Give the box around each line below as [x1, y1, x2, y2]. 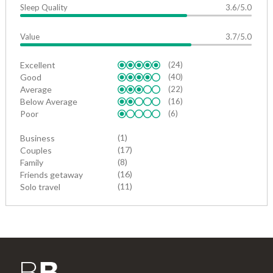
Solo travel [20, 182, 60, 193]
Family [20, 157, 43, 168]
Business [20, 133, 55, 144]
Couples [20, 145, 52, 156]
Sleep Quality [20, 2, 68, 13]
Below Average [20, 96, 77, 107]
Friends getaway [20, 169, 83, 180]
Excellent [20, 60, 55, 71]
